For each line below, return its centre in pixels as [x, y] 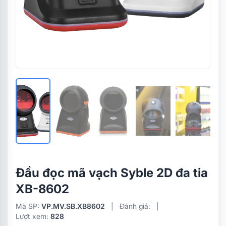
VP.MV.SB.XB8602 [73, 206]
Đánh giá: [135, 206]
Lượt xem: [33, 216]
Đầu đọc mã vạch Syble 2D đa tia [112, 173]
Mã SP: [29, 206]
